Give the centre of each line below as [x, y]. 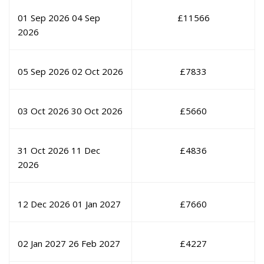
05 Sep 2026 [44, 72]
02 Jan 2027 [42, 244]
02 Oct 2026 [98, 72]
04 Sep [86, 18]
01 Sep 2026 [44, 18]
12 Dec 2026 [44, 204]
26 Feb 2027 [94, 244]
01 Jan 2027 [97, 204]
